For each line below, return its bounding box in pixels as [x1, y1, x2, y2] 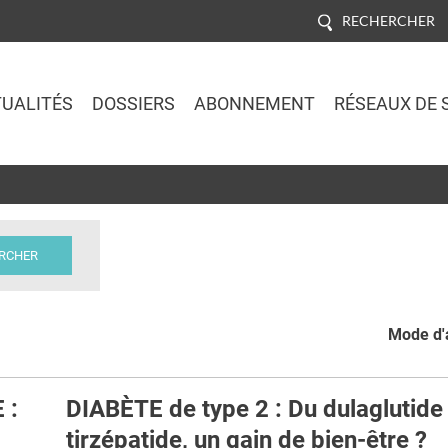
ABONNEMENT [193, 93, 315, 114]
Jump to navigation [155, 166, 293, 186]
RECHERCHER [341, 11, 435, 29]
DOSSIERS [91, 93, 175, 114]
